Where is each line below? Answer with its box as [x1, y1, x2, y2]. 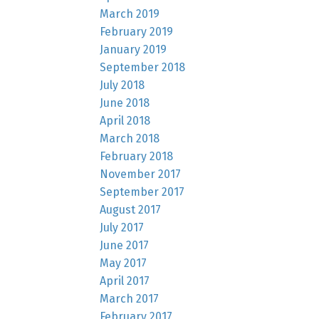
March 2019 [100, 6, 160, 21]
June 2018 [100, 95, 150, 110]
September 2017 [100, 184, 185, 199]
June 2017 [100, 238, 150, 252]
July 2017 [100, 220, 145, 234]
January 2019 [100, 42, 167, 56]
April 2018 [100, 113, 151, 127]
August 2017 [100, 202, 162, 216]
